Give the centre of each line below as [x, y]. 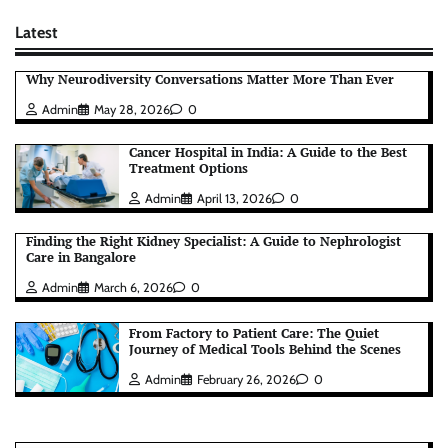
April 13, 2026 [234, 199]
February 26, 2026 [246, 379]
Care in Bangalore [81, 258]
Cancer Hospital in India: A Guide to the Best [268, 153]
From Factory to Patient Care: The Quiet [254, 333]
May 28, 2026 [132, 110]
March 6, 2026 [133, 288]
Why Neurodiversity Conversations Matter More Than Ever [210, 80]
